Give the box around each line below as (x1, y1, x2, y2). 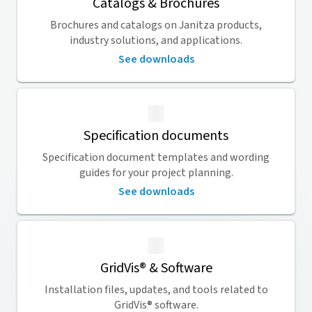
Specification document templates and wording (42, 150, 270, 165)
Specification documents (84, 126, 228, 146)
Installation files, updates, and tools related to (44, 282, 268, 297)
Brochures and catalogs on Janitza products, (50, 17, 262, 33)
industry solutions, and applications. (70, 33, 242, 48)
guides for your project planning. (79, 165, 233, 180)
